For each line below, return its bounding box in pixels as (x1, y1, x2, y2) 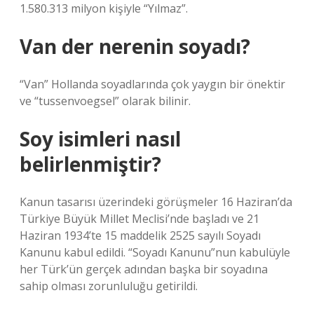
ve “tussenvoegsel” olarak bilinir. (20, 93, 191, 109)
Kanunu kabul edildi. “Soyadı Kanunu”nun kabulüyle (20, 245, 290, 260)
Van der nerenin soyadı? (20, 33, 250, 60)
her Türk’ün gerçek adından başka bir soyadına (20, 261, 268, 277)
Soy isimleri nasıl (20, 125, 181, 152)
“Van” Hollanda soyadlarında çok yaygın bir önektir (20, 76, 285, 92)
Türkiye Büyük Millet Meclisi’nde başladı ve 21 (20, 211, 259, 226)
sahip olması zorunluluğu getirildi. (20, 278, 198, 294)
